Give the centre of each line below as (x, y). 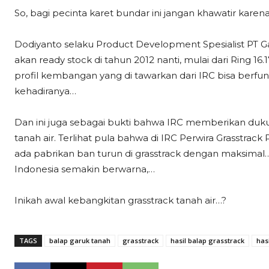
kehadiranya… (45, 91)
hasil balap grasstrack (207, 240)
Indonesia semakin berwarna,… (85, 169)
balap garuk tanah (80, 240)
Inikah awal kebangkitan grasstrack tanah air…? (120, 200)
